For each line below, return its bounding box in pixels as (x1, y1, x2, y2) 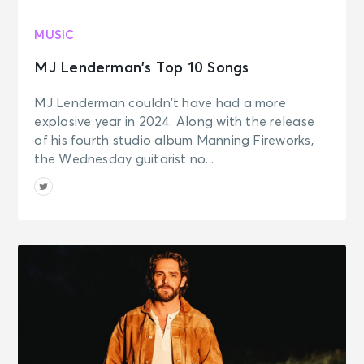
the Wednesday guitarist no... (34, 152, 214, 166)
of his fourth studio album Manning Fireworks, (34, 133, 314, 147)
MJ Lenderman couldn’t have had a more (34, 96, 286, 110)
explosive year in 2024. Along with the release (34, 115, 314, 128)
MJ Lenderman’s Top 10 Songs (34, 60, 249, 76)
